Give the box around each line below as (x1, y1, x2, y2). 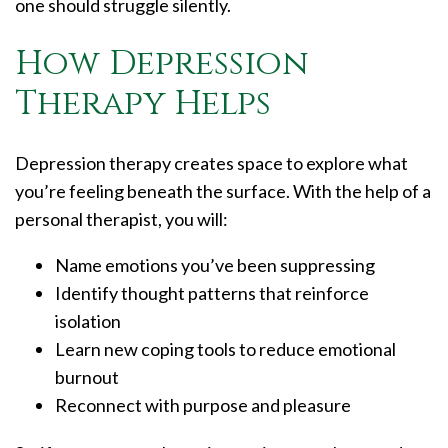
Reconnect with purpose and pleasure (55, 394, 354, 417)
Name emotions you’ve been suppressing (55, 254, 378, 277)
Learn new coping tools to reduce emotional (55, 338, 396, 361)
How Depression (15, 41, 309, 88)
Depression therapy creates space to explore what (15, 152, 408, 175)
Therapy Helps (15, 81, 271, 128)
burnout (55, 366, 122, 389)
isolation (55, 310, 124, 333)
